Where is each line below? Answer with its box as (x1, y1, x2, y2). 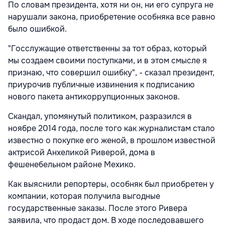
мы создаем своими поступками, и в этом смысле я (8, 55, 207, 66)
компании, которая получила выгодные (8, 191, 160, 202)
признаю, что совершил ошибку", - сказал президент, (8, 67, 214, 78)
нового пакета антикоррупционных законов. (8, 91, 180, 102)
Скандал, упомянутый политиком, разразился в (8, 111, 192, 122)
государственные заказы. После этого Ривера (8, 203, 187, 214)
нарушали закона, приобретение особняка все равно (8, 12, 215, 23)
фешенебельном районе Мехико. (8, 159, 136, 170)
